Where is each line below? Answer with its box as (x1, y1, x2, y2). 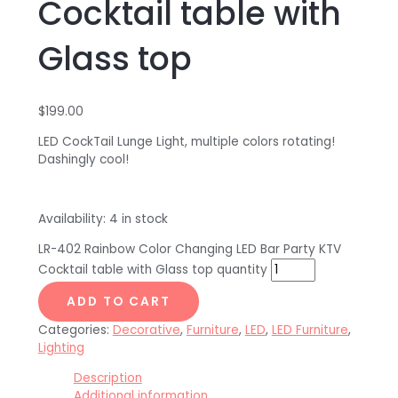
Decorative (112, 321, 180, 338)
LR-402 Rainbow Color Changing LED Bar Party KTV (37, 240, 341, 258)
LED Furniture (271, 321, 348, 338)
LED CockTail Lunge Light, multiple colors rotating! (37, 132, 338, 150)
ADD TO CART (66, 292, 171, 310)
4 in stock (108, 211, 168, 228)
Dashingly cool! (37, 150, 129, 168)
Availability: (37, 211, 106, 228)
